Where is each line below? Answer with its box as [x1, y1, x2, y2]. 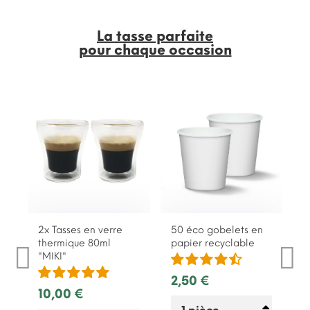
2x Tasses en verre [38, 224, 122, 236]
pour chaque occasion [78, 42, 232, 58]
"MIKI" [38, 250, 66, 262]
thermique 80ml [38, 237, 111, 249]
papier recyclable [170, 237, 255, 249]
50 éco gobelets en [170, 224, 263, 236]
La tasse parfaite [97, 28, 213, 44]
